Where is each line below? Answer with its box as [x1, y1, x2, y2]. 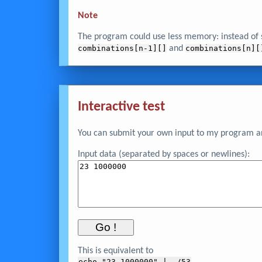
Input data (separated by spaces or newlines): [77, 150, 250, 160]
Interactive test [77, 100, 165, 115]
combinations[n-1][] [77, 44, 167, 53]
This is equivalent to [77, 246, 153, 256]
